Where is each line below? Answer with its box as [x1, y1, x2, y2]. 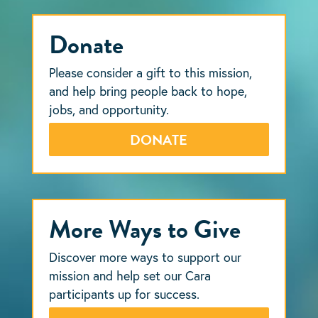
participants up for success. [49, 285, 200, 302]
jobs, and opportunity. [49, 100, 170, 118]
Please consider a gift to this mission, [49, 63, 253, 81]
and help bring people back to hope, [49, 82, 248, 99]
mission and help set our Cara [49, 266, 212, 284]
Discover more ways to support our [49, 248, 242, 265]
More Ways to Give [49, 209, 241, 248]
